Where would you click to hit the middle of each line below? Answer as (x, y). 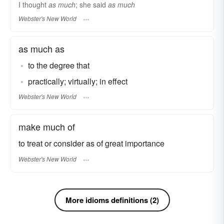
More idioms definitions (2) (112, 200)
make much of (47, 127)
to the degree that (59, 65)
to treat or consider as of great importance (91, 143)
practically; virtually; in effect (78, 81)
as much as (41, 48)
